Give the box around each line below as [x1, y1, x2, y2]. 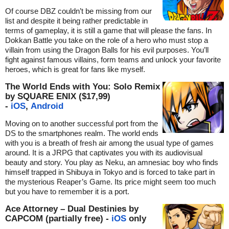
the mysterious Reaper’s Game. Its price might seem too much [5, 177, 216, 187]
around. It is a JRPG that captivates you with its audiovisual [5, 148, 202, 157]
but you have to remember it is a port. [5, 187, 129, 196]
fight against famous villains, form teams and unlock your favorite [5, 55, 221, 64]
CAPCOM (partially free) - [5, 214, 111, 223]
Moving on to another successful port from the [5, 119, 158, 128]
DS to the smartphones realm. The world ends [5, 129, 158, 138]
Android [31, 101, 63, 111]
